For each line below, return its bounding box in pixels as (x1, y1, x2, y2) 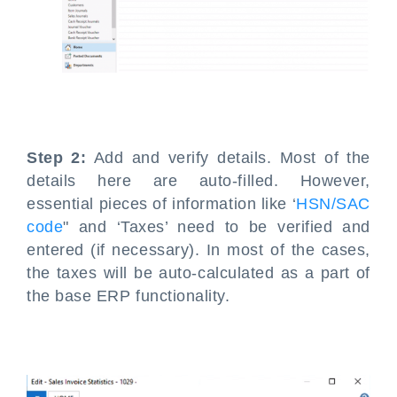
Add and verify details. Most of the (86, 148, 371, 167)
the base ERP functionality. (27, 286, 230, 305)
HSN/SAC (296, 194, 370, 213)
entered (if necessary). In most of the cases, (27, 240, 370, 259)
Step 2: (27, 148, 87, 167)
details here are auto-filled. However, (27, 171, 370, 190)
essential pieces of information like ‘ (27, 194, 297, 213)
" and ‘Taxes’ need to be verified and (63, 217, 370, 236)
